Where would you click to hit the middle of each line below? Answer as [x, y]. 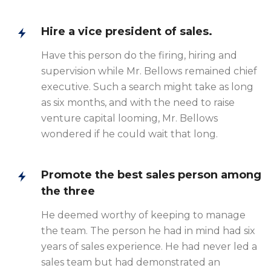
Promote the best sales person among [151, 175]
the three [68, 191]
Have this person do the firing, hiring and [139, 55]
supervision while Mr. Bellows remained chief [149, 71]
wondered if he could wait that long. [129, 134]
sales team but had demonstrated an [131, 262]
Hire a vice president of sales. [127, 31]
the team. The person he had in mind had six [148, 231]
